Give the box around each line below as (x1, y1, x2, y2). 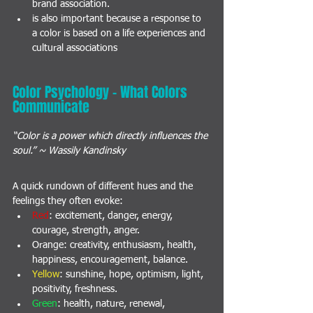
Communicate (13, 96, 89, 117)
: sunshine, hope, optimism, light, (59, 269, 206, 279)
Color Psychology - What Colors (13, 81, 191, 103)
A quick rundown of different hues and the (13, 181, 196, 191)
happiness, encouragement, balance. (32, 254, 188, 265)
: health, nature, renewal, (57, 298, 168, 309)
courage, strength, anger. (32, 225, 140, 235)
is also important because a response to (32, 13, 204, 24)
